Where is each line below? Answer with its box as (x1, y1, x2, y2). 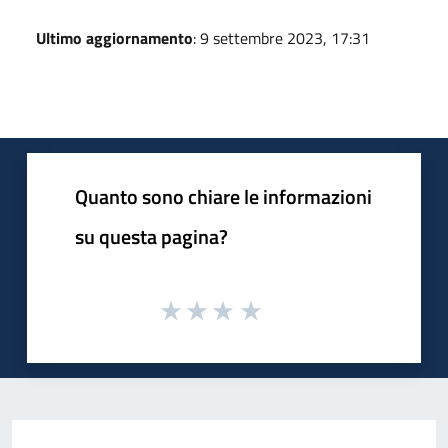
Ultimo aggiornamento (36, 25, 193, 50)
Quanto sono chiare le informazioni (75, 180, 372, 212)
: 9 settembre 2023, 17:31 (193, 25, 370, 50)
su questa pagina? (75, 220, 228, 252)
